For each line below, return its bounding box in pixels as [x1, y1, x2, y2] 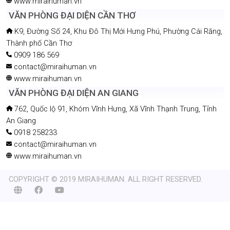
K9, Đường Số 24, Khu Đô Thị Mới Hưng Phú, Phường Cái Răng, [12, 26, 222, 36]
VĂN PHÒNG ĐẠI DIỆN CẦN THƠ [9, 10, 136, 21]
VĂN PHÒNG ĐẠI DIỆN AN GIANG [9, 87, 139, 98]
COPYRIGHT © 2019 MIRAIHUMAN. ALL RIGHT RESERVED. [9, 174, 202, 184]
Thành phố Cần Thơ [6, 38, 72, 48]
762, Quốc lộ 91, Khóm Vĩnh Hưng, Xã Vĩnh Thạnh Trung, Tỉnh [12, 104, 217, 113]
